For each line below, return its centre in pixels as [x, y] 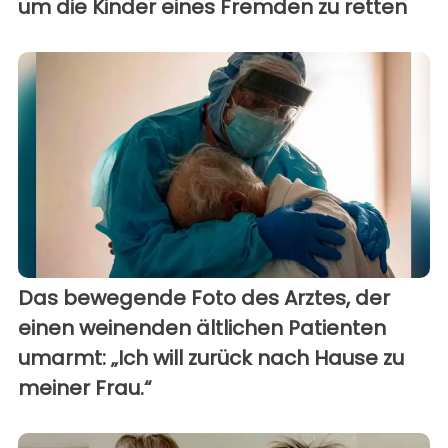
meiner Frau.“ [85, 388]
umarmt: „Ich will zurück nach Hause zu [211, 358]
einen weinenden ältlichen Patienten [202, 328]
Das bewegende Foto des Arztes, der [204, 298]
